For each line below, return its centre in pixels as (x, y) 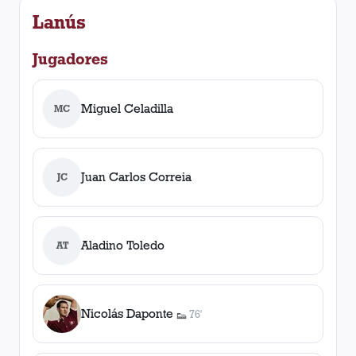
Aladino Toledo (123, 245)
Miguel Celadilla (127, 108)
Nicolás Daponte (127, 313)
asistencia (207, 321)
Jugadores (70, 59)
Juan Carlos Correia (136, 177)
